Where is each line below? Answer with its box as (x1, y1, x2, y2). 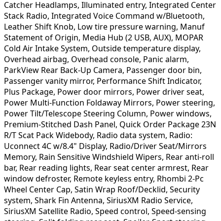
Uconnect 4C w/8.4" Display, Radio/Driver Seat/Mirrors (4, 140, 207, 151)
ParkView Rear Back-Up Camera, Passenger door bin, (4, 64, 202, 75)
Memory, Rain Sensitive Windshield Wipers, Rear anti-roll (4, 151, 214, 162)
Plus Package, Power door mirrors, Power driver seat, (4, 86, 204, 97)
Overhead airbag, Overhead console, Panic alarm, (4, 53, 189, 65)
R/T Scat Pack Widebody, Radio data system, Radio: (4, 129, 192, 141)
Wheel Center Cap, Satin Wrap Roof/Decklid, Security (4, 184, 200, 195)
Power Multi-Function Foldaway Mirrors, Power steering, (4, 97, 215, 108)
